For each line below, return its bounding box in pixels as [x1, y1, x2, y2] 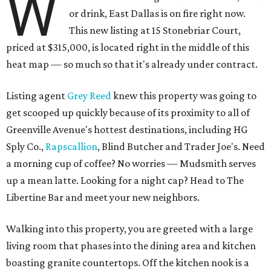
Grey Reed [67, 90, 111, 102]
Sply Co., [6, 140, 45, 153]
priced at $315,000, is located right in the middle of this [6, 41, 249, 54]
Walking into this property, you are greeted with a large [6, 223, 253, 235]
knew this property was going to [111, 90, 256, 102]
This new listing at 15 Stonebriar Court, [69, 24, 241, 37]
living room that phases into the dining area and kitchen [6, 240, 256, 252]
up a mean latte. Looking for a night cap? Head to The [6, 174, 244, 187]
